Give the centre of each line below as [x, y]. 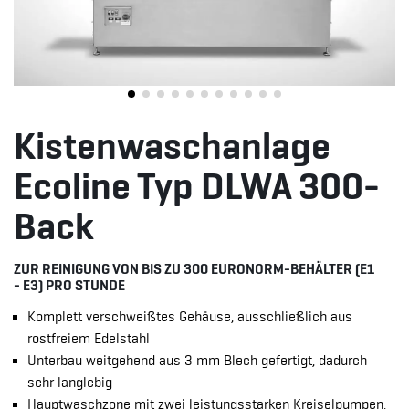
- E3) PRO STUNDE [69, 285]
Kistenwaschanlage [172, 146]
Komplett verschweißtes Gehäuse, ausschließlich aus [190, 317]
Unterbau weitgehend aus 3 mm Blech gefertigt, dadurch [197, 361]
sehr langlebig [70, 383]
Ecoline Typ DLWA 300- [197, 186]
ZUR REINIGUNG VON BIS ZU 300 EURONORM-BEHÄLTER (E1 [194, 268]
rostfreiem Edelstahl [89, 339]
